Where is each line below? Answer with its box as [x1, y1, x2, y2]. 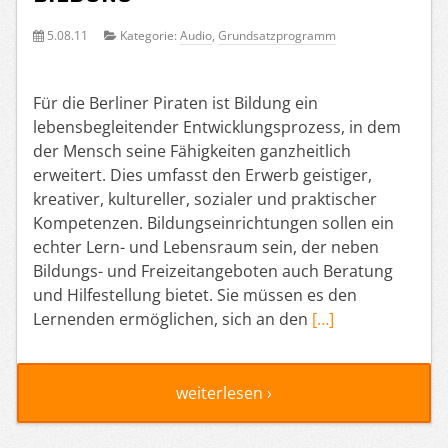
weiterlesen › [176, 381, 272, 404]
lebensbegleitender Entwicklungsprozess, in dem [33, 115, 401, 138]
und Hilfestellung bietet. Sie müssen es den [33, 283, 357, 306]
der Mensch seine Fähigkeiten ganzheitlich [33, 139, 351, 162]
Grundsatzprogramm [218, 26, 336, 44]
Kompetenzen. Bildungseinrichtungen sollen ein [33, 211, 394, 234]
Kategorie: [117, 26, 180, 44]
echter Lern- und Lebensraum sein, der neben [33, 235, 379, 258]
